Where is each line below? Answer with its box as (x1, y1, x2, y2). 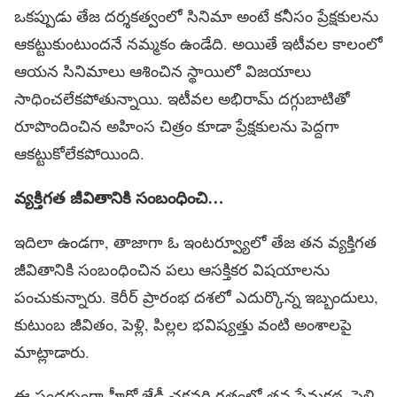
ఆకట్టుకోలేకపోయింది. (14, 142, 144, 164)
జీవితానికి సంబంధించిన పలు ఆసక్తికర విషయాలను (14, 259, 330, 281)
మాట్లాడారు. (14, 341, 90, 363)
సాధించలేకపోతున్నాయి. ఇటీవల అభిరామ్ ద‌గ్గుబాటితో (14, 87, 350, 109)
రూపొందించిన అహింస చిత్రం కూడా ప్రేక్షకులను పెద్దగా (14, 114, 339, 136)
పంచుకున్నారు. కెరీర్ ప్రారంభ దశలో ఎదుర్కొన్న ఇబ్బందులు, (14, 286, 378, 308)
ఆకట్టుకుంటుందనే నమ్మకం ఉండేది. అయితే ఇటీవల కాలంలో (14, 32, 383, 54)
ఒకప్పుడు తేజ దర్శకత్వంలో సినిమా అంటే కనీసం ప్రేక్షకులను (14, 4, 378, 27)
